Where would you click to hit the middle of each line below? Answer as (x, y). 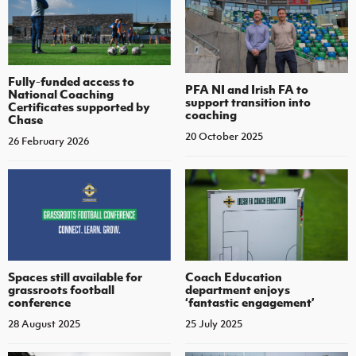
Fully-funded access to (71, 81)
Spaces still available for (75, 277)
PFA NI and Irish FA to (246, 89)
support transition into (248, 102)
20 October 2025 (224, 137)
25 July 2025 (213, 324)
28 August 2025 (44, 324)
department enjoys (237, 290)
